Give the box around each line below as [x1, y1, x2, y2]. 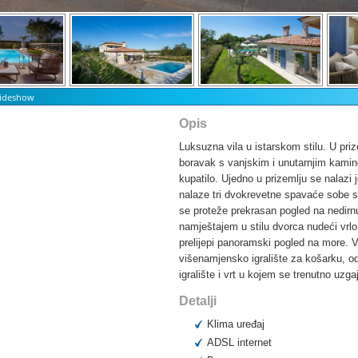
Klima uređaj [207, 318, 265, 331]
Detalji [179, 294, 217, 308]
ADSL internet [207, 336, 272, 349]
